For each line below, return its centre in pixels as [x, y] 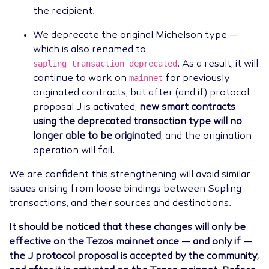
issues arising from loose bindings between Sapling [125, 189]
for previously [196, 79]
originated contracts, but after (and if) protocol [141, 93]
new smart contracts [187, 108]
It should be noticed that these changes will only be [127, 228]
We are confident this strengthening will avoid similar [130, 175]
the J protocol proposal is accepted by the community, [134, 257]
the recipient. [64, 12]
